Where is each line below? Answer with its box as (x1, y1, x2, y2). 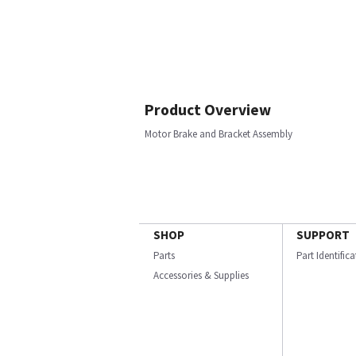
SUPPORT (296, 227, 350, 242)
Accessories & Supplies (153, 269, 249, 282)
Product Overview (145, 100, 271, 119)
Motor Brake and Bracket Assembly (145, 127, 292, 141)
